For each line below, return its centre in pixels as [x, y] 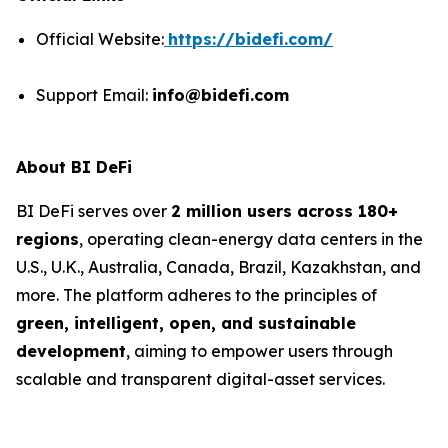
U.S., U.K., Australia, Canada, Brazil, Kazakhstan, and [218, 267]
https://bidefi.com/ [250, 39]
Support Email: [94, 95]
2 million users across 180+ [284, 211]
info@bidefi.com [220, 95]
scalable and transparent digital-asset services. [200, 379]
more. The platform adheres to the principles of [196, 295]
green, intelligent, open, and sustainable [186, 323]
